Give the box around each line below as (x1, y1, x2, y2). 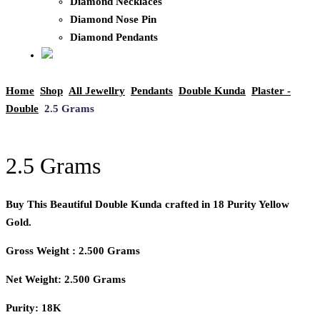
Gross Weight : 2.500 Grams (6, 245, 140, 257)
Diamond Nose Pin (70, 14, 156, 26)
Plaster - (251, 85, 291, 97)
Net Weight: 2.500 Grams (6, 274, 126, 286)
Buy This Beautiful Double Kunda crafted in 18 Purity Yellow (6, 199, 289, 211)
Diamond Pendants (70, 31, 158, 44)
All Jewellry (69, 85, 125, 97)
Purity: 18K (6, 302, 61, 314)
